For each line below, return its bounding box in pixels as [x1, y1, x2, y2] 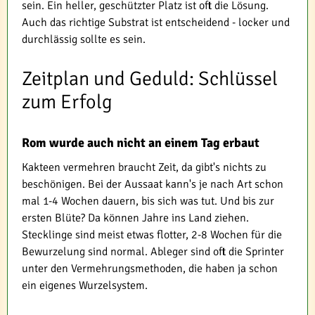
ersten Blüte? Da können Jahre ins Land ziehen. [22, 211, 249, 226]
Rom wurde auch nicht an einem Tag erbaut [22, 135, 259, 151]
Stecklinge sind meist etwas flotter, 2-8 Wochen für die [22, 228, 282, 243]
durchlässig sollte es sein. [22, 32, 146, 47]
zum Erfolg [22, 90, 112, 115]
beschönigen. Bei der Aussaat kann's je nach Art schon [22, 177, 283, 192]
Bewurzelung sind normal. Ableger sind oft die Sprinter [22, 245, 284, 259]
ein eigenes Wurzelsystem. [22, 278, 148, 293]
